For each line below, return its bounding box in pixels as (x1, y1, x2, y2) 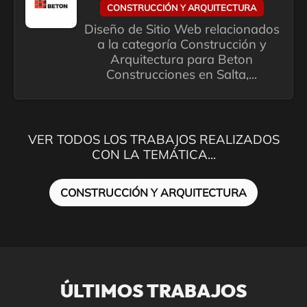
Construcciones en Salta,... (106, 66, 258, 83)
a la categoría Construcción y (97, 36, 267, 53)
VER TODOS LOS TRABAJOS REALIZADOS (27, 132, 280, 148)
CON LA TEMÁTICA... (91, 147, 216, 163)
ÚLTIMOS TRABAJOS (60, 282, 247, 302)
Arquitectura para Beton (110, 51, 254, 68)
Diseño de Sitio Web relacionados (84, 21, 280, 38)
